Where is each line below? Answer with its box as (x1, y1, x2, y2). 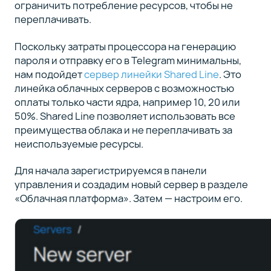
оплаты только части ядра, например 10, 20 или (14, 94, 240, 109)
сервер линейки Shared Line (83, 67, 219, 81)
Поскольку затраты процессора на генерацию (14, 39, 236, 53)
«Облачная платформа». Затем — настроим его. (14, 191, 243, 206)
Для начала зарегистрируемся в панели (14, 163, 207, 178)
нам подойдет (14, 67, 84, 81)
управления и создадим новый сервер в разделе (14, 177, 248, 192)
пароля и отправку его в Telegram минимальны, (14, 53, 241, 67)
